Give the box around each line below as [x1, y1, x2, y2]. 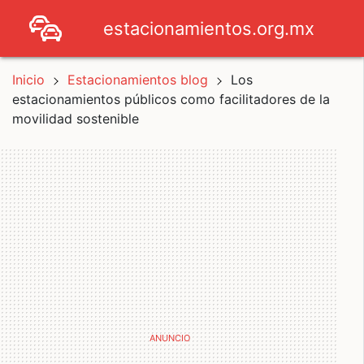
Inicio [12, 71, 45, 88]
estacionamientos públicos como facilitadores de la [12, 91, 330, 107]
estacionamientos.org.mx [103, 17, 314, 39]
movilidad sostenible [12, 110, 139, 127]
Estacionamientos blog [67, 71, 212, 88]
